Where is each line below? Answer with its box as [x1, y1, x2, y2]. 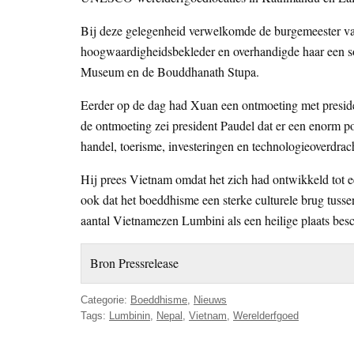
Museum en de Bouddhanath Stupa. [81, 63, 259, 81]
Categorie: [81, 293, 130, 306]
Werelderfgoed [233, 309, 299, 322]
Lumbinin [109, 309, 150, 322]
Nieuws [194, 293, 227, 306]
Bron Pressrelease [90, 254, 179, 272]
